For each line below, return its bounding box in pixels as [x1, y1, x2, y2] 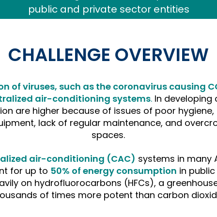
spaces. [92, 129, 125, 141]
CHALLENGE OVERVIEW [8, 42, 209, 67]
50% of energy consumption [50, 165, 177, 177]
